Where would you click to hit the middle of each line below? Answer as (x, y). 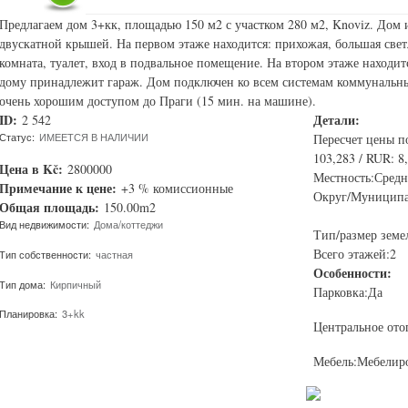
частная (114, 254)
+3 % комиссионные (177, 189)
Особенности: (355, 273)
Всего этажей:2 (355, 254)
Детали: (339, 120)
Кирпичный (76, 284)
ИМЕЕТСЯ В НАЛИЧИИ (94, 137)
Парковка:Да (348, 292)
